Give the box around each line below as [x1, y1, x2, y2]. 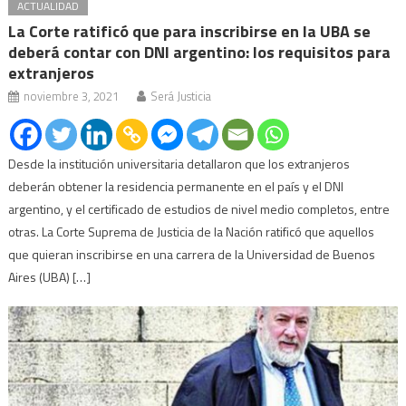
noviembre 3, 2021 [24, 87, 120, 106]
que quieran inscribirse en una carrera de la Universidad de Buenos [8, 245, 376, 265]
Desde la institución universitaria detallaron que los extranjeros [8, 154, 351, 174]
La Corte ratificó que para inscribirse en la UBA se [8, 19, 372, 44]
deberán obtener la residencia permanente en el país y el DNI [8, 177, 344, 197]
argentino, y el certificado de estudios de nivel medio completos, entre [8, 199, 391, 219]
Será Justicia [150, 87, 212, 106]
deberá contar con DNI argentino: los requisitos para [8, 40, 391, 65]
